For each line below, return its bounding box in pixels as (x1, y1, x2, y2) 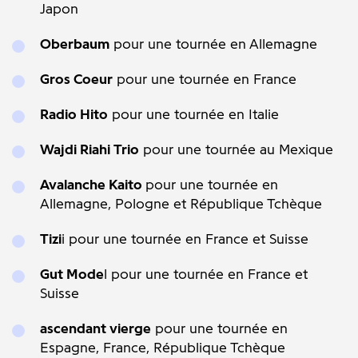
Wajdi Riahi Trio (40, 141, 139, 158)
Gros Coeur (40, 70, 113, 88)
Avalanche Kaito (40, 176, 145, 193)
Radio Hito (40, 105, 108, 123)
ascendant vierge (40, 320, 151, 337)
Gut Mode (40, 265, 104, 283)
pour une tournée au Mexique (139, 141, 333, 158)
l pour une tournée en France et (104, 265, 308, 283)
